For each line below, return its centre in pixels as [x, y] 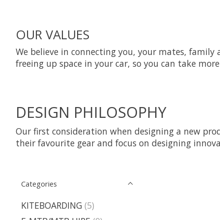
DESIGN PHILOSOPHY [91, 112]
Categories [39, 183]
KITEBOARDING [52, 205]
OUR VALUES [53, 34]
